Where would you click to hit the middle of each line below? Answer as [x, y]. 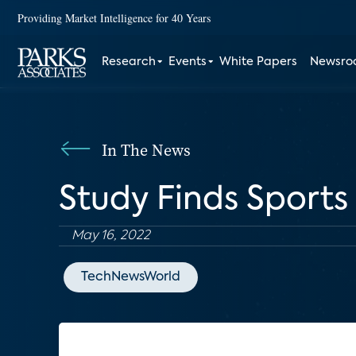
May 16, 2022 [111, 236]
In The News [146, 150]
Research [129, 62]
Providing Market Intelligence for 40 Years [114, 17]
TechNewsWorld [131, 277]
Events [188, 62]
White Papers [259, 62]
